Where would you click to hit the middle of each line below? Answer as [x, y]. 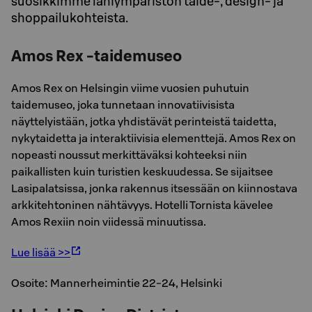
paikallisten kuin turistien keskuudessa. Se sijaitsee [142, 171]
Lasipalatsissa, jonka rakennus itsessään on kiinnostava [154, 188]
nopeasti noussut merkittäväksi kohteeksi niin [129, 155]
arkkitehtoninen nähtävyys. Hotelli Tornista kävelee [142, 205]
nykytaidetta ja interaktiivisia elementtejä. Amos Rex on [154, 138]
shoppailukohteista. [70, 18]
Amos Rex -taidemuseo [96, 56]
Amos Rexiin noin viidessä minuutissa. [109, 221]
